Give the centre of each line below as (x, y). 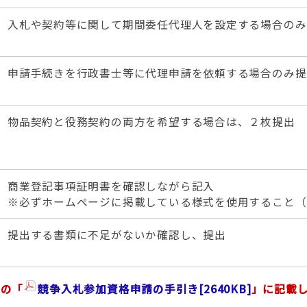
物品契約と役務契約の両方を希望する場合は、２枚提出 (151, 122)
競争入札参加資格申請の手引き (119, 289)
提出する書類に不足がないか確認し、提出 (117, 235)
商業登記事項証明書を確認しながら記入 (111, 186)
